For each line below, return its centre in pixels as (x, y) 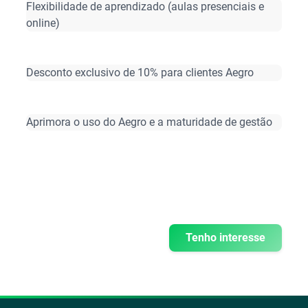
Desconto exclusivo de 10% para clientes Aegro (140, 73)
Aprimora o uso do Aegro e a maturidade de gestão (150, 122)
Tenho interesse (225, 238)
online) (43, 23)
